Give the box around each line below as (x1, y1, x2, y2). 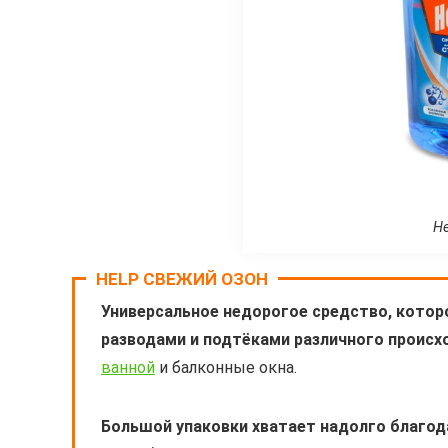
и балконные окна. (155, 357, 297, 377)
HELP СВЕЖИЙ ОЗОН (96, 268, 268, 289)
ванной (101, 357, 155, 377)
